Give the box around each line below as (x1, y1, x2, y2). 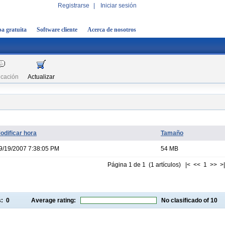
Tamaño (161, 130, 183, 137)
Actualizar (28, 73, 55, 80)
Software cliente (37, 26, 77, 33)
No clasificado (161, 197, 202, 204)
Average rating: (31, 197, 80, 204)
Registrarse (58, 2, 89, 9)
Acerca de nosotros (87, 26, 136, 33)
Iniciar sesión (100, 2, 137, 9)
